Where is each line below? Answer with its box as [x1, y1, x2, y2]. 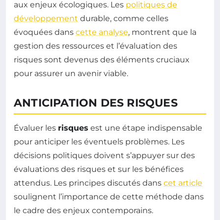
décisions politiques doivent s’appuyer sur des [14, 151, 195, 161]
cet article [164, 178, 202, 188]
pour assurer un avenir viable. [14, 69, 128, 79]
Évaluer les [14, 123, 58, 133]
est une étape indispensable [88, 123, 202, 133]
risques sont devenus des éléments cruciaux [14, 55, 190, 65]
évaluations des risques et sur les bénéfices [14, 165, 184, 174]
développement [14, 14, 78, 24]
